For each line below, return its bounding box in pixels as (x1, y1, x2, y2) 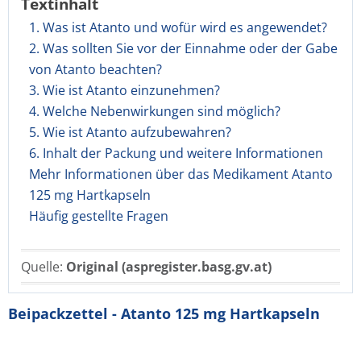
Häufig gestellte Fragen (29, 207, 168, 225)
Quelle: (21, 258, 66, 276)
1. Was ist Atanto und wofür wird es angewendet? (29, 19, 327, 36)
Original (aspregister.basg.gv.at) (66, 258, 272, 276)
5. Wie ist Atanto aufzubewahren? (29, 123, 231, 141)
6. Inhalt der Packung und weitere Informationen (29, 144, 323, 162)
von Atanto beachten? (29, 60, 162, 78)
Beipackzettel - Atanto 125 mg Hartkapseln (8, 304, 320, 323)
